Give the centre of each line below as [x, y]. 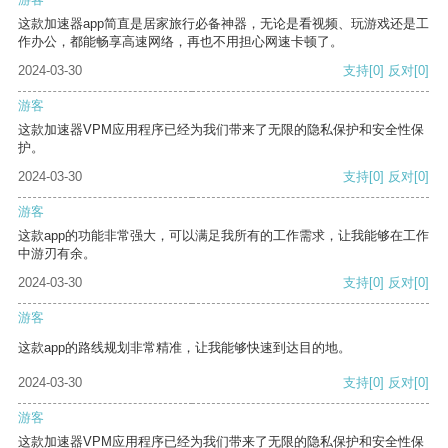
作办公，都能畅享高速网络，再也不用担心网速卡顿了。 [180, 42]
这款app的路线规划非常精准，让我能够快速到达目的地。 [184, 348]
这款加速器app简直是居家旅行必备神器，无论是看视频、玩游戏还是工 [223, 24]
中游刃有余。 [57, 254]
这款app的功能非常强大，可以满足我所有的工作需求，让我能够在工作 [223, 236]
